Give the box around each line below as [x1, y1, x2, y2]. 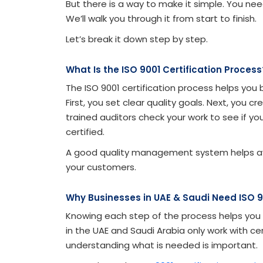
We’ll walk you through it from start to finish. [66, 12, 257, 25]
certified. [66, 126, 104, 139]
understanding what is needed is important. [66, 239, 258, 252]
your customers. [66, 161, 136, 174]
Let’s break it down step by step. [66, 33, 208, 46]
